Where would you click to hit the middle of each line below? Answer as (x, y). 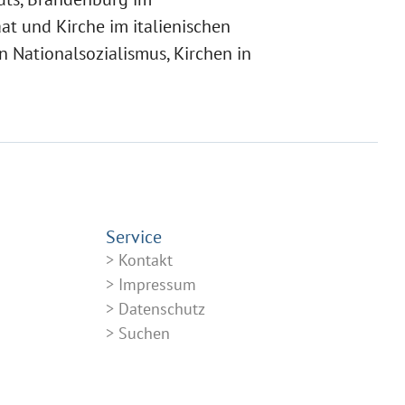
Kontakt (146, 257)
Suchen (144, 330)
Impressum (157, 282)
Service (134, 234)
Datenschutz (162, 306)
